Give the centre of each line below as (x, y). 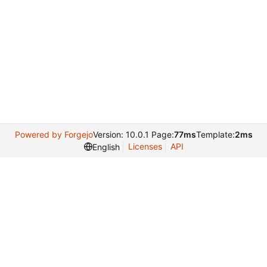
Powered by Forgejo (54, 134)
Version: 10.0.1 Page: (133, 134)
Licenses (145, 146)
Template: (215, 134)
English (106, 147)
